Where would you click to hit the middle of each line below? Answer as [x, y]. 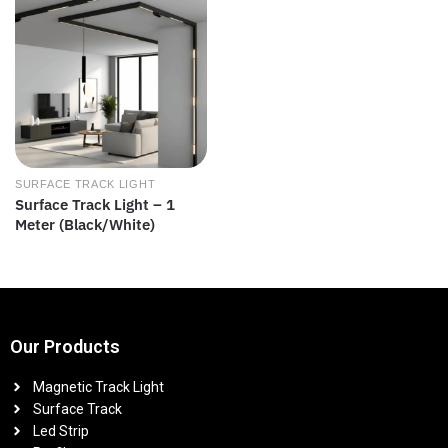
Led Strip [60, 431]
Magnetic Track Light [98, 387]
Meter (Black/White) [85, 225]
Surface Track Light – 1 [95, 205]
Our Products [65, 347]
